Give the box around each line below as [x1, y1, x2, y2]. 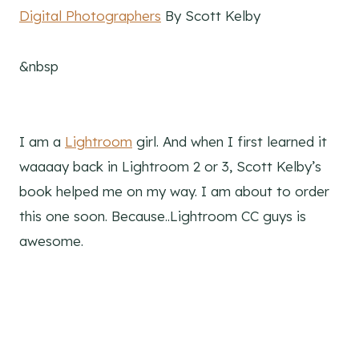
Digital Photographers [19, 7, 161, 25]
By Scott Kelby [161, 7, 260, 25]
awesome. [19, 232, 83, 250]
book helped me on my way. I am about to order [19, 183, 329, 200]
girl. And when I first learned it [132, 133, 327, 151]
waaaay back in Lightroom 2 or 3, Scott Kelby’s [19, 158, 321, 175]
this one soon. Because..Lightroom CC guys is [19, 208, 306, 225]
